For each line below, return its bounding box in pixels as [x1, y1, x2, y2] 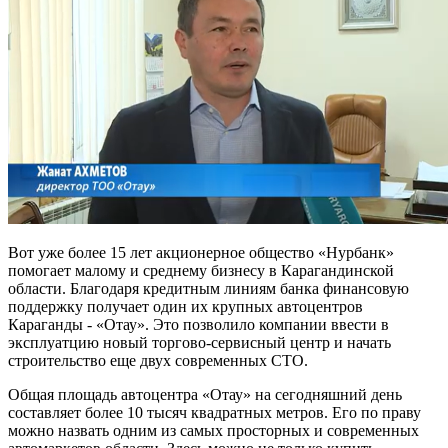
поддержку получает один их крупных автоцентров [8, 297, 363, 315]
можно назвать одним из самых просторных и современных [8, 421, 419, 439]
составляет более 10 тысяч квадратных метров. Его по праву [8, 403, 421, 421]
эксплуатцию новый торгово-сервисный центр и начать [8, 333, 391, 351]
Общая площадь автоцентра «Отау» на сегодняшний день [8, 385, 402, 403]
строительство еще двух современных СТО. [8, 351, 308, 369]
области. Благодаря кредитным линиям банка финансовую [8, 279, 409, 297]
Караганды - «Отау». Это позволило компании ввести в [8, 315, 389, 333]
